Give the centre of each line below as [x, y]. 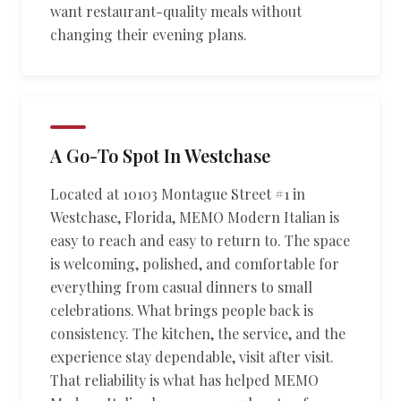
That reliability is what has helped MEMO [184, 380]
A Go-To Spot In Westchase [160, 155]
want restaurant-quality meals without [176, 11]
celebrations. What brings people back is [182, 310]
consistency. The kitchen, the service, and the [198, 333]
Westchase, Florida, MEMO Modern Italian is [195, 217]
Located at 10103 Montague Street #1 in [178, 194]
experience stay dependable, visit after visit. [192, 357]
